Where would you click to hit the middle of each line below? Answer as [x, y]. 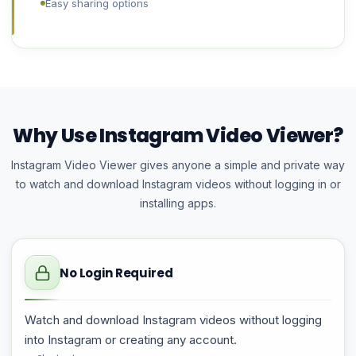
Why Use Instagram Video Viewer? [178, 135]
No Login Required [116, 273]
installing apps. [178, 203]
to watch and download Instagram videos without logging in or [178, 184]
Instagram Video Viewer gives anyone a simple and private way [178, 165]
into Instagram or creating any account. [131, 340]
